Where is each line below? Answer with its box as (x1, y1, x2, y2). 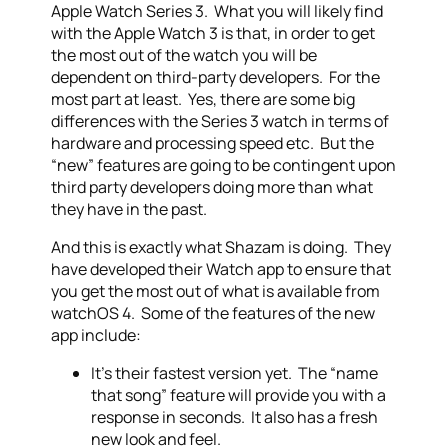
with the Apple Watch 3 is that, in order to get (51, 22, 376, 44)
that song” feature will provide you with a (91, 384, 387, 406)
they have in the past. (51, 198, 208, 220)
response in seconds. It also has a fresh (91, 406, 379, 428)
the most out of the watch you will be (51, 44, 318, 66)
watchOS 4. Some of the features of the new (51, 302, 376, 324)
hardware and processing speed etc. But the (51, 132, 375, 154)
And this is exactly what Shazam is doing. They (51, 236, 392, 258)
